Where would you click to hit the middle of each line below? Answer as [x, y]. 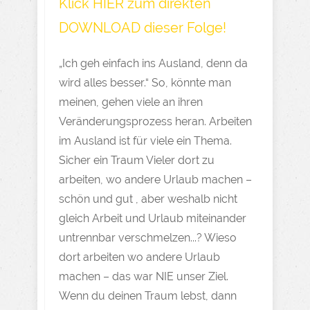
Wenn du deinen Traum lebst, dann [148, 296]
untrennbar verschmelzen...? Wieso [148, 238]
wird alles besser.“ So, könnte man [145, 83]
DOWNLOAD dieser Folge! [143, 28]
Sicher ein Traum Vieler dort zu [137, 160]
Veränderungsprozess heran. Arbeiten [155, 121]
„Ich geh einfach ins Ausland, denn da [153, 63]
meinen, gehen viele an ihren [131, 102]
